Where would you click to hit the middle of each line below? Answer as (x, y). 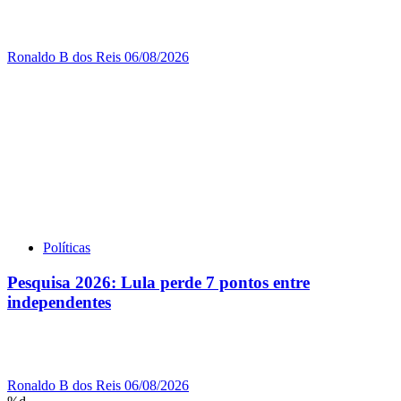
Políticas (67, 248)
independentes (59, 302)
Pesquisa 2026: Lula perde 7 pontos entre (158, 282)
